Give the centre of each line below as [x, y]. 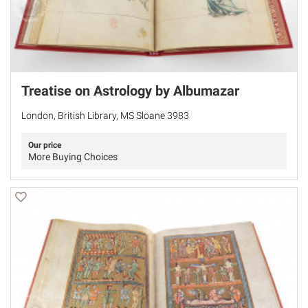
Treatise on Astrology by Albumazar [130, 91]
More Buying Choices [73, 157]
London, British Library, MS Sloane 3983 [105, 116]
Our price [45, 145]
